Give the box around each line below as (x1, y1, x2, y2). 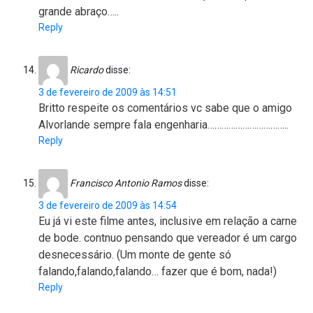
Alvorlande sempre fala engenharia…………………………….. (38, 118, 289, 132)
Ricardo (70, 64, 103, 75)
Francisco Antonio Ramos (70, 177, 182, 189)
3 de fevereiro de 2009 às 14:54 (38, 200, 177, 212)
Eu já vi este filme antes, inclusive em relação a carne (38, 214, 297, 228)
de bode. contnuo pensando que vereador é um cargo (38, 231, 297, 245)
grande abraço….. (38, 5, 119, 19)
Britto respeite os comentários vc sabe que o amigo (38, 101, 292, 115)
